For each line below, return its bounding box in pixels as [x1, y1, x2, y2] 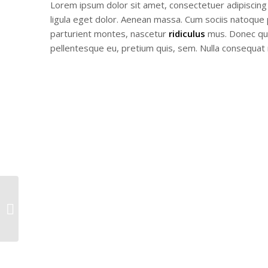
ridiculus [168, 27, 205, 39]
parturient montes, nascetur [50, 27, 169, 39]
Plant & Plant [21, 202, 67, 214]
